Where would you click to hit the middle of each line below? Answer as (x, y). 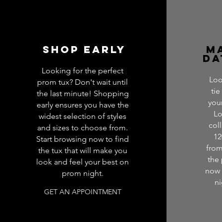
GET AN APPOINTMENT (83, 192)
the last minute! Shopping (83, 93)
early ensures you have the (83, 105)
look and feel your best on (83, 162)
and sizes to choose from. (83, 127)
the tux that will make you (83, 150)
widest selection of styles (83, 116)
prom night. (83, 173)
